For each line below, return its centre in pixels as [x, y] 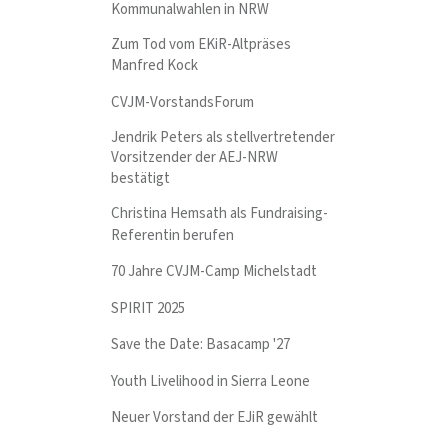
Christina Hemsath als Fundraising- [220, 214]
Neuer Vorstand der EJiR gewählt [215, 418]
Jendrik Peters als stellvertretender [223, 137]
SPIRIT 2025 [148, 308]
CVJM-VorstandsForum [183, 102]
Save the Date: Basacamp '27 [201, 345]
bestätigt [141, 179]
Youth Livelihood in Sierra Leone [211, 381]
